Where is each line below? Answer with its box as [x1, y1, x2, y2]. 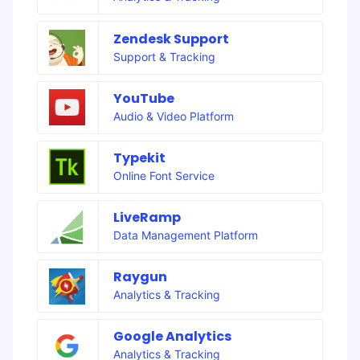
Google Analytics [112, 327, 231, 346]
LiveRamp [112, 208, 181, 227]
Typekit [112, 148, 166, 167]
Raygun [112, 268, 167, 287]
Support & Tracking [112, 49, 215, 63]
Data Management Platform [112, 228, 258, 243]
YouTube [112, 88, 174, 108]
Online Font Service [112, 168, 215, 182]
